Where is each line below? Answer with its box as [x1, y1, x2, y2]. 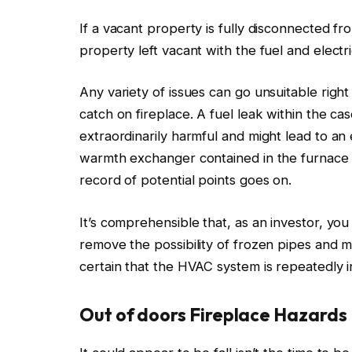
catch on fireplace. [79, 106, 197, 123]
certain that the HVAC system [79, 258, 264, 274]
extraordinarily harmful [79, 128, 218, 145]
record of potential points [79, 172, 240, 189]
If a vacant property [79, 20, 207, 36]
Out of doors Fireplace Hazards [79, 302, 347, 326]
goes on [239, 172, 289, 189]
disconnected [244, 20, 330, 36]
